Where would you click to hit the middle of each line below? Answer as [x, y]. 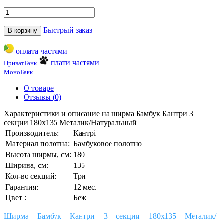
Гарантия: [22, 187]
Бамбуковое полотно [108, 144]
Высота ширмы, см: [38, 155]
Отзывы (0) [42, 97]
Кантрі [84, 133]
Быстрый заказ [68, 30]
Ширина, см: [27, 165]
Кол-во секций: [31, 176]
